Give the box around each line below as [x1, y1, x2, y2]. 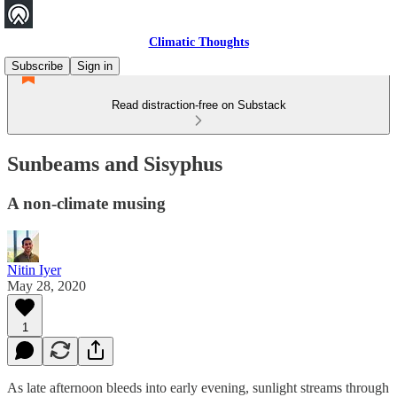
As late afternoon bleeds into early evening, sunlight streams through [7, 379, 389, 395]
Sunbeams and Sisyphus [7, 152, 222, 175]
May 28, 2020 [7, 277, 86, 293]
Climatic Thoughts [148, 35, 249, 49]
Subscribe [12, 59, 63, 73]
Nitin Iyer [7, 261, 61, 277]
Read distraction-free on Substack [111, 98, 286, 112]
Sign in [77, 59, 113, 73]
